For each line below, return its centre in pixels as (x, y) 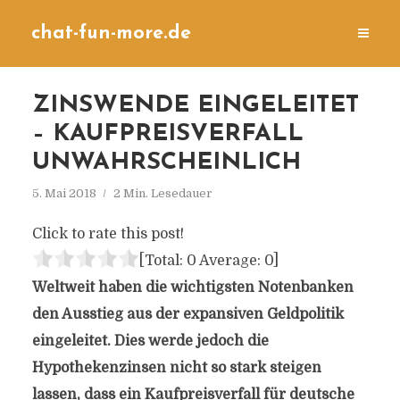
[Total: (162, 261)
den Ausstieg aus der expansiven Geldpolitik (187, 314)
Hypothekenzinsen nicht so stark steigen (176, 368)
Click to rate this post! (108, 234)
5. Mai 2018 (64, 193)
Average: (230, 261)
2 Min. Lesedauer (162, 193)
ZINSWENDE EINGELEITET (195, 106)
